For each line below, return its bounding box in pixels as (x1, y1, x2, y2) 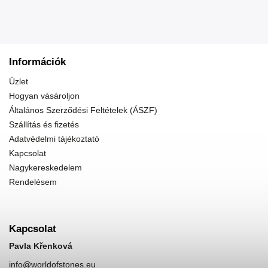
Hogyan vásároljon (9, 91, 80, 101)
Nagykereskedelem (9, 163, 82, 173)
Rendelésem (9, 177, 57, 187)
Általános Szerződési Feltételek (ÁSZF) (9, 105, 157, 115)
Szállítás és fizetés (9, 120, 79, 130)
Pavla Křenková (9, 241, 72, 251)
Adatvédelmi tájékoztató (9, 134, 99, 144)
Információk (9, 56, 66, 68)
